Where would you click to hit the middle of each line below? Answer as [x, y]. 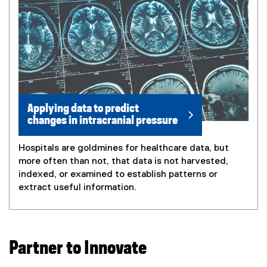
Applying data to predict [83, 109]
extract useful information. [77, 188]
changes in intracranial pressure [103, 121]
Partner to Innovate [78, 249]
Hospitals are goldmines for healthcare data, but [124, 149]
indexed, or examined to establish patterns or [118, 175]
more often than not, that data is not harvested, [123, 162]
